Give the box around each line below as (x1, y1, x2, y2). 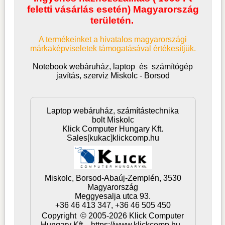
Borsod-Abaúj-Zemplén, (75, 174, 163, 183)
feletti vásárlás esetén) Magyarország (27, 4, 199, 15)
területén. (90, 15, 134, 26)
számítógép (152, 62, 193, 71)
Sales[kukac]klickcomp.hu (66, 134, 159, 143)
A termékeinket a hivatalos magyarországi (39, 35, 187, 44)
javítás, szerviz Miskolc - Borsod (56, 71, 170, 80)
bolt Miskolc (91, 116, 134, 125)
